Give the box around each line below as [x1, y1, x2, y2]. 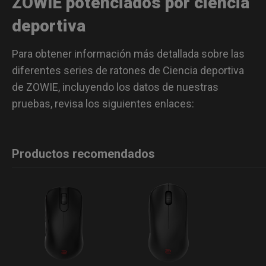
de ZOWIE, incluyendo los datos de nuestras [12, 80, 218, 93]
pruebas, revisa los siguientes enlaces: [12, 97, 194, 110]
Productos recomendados [12, 146, 155, 161]
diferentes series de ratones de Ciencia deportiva [12, 64, 244, 77]
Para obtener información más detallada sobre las [12, 47, 245, 60]
